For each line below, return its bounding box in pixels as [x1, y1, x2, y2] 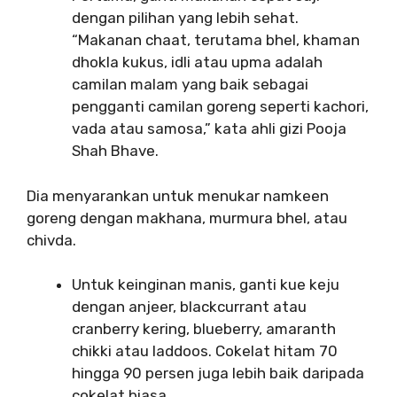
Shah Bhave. [72, 142, 159, 160]
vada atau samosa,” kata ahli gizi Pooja [72, 120, 346, 137]
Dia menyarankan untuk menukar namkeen [27, 186, 329, 205]
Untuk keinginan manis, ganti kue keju [72, 276, 339, 293]
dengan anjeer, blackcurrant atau [72, 298, 307, 315]
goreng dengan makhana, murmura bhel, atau [27, 208, 347, 227]
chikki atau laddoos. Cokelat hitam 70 [72, 342, 338, 360]
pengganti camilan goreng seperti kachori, [72, 97, 369, 115]
